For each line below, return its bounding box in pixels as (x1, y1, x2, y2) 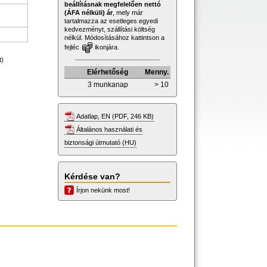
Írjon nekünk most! (76, 186, 130, 194)
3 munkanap (88, 80, 128, 89)
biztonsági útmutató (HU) (64, 138, 136, 146)
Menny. (145, 67, 169, 76)
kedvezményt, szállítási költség (64, 25, 155, 33)
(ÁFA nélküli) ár (64, 8, 113, 16)
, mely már (113, 8, 143, 16)
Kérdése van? (64, 171, 120, 181)
